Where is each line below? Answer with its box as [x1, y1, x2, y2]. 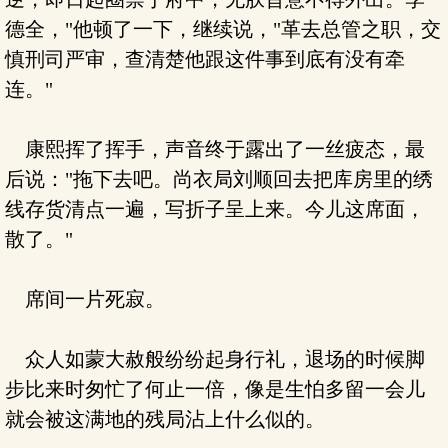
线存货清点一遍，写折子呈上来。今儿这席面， [5, 198, 425, 220]
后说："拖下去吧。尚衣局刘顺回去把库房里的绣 [5, 168, 433, 190]
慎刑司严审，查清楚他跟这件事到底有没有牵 [5, 48, 405, 70]
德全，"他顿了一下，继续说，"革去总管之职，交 [5, 18, 441, 40]
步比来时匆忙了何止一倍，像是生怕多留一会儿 [5, 378, 425, 400]
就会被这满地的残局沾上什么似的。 [5, 408, 325, 430]
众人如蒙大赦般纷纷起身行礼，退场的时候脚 [5, 348, 425, 370]
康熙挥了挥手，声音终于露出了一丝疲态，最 [5, 138, 425, 160]
